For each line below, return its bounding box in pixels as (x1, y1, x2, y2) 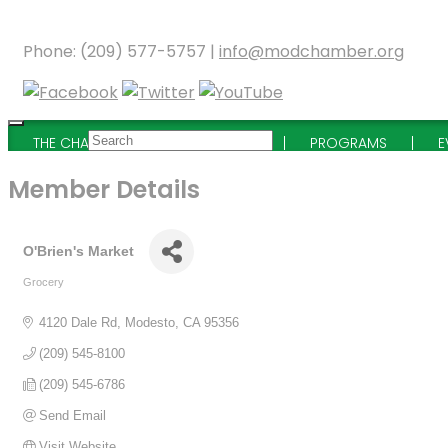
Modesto (125, 314, 176, 330)
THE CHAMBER (33, 133, 125, 153)
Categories (22, 291, 79, 304)
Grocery (23, 275, 64, 288)
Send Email (39, 407, 107, 423)
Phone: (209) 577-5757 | (23, 40, 219, 63)
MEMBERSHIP (176, 133, 259, 153)
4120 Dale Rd (39, 314, 118, 330)
